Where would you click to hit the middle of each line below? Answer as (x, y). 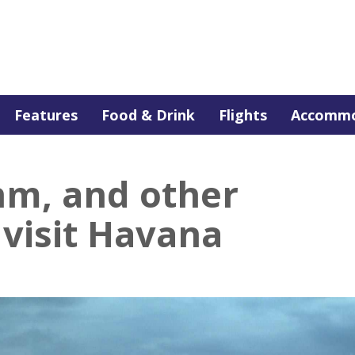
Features (46, 115)
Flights (243, 115)
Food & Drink (148, 115)
